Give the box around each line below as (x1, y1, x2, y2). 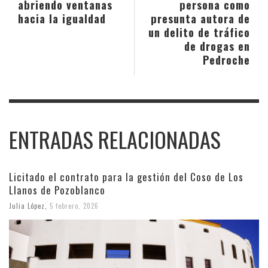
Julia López (9, 200, 45, 211)
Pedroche (203, 51, 250, 68)
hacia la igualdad (18, 10, 106, 26)
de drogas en (184, 37, 250, 54)
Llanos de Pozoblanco (9, 182, 105, 197)
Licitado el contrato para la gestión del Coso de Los (9, 169, 243, 184)
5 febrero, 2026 (50, 200, 99, 211)
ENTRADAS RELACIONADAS (9, 123, 221, 156)
